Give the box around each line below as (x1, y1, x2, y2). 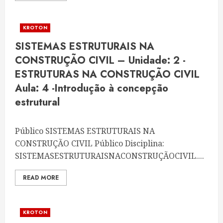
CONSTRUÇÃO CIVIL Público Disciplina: (15, 138, 164, 149)
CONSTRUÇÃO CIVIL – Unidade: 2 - (15, 53, 186, 68)
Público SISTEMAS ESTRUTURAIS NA (15, 125, 155, 136)
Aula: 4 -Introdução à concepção (15, 81, 168, 96)
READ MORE (23, 173, 59, 182)
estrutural (15, 95, 60, 110)
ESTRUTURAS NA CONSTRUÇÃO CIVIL (15, 67, 200, 82)
